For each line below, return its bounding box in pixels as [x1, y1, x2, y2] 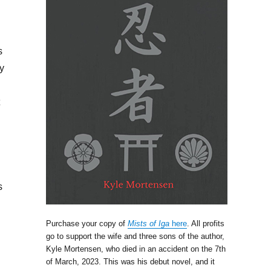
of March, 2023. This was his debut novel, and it [46, 256, 215, 266]
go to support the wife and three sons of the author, [46, 231, 224, 241]
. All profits [187, 218, 224, 228]
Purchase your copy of [46, 218, 128, 228]
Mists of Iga [128, 218, 169, 228]
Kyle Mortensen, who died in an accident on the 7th [46, 244, 226, 253]
